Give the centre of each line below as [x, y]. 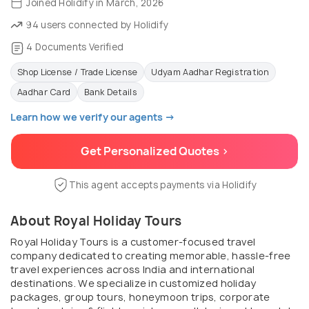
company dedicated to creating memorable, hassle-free [151, 255]
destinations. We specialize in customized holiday [133, 283]
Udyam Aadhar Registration [210, 72]
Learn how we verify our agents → [93, 117]
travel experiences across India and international [133, 269]
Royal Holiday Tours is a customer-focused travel [133, 241]
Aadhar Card [44, 92]
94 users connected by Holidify [97, 24]
